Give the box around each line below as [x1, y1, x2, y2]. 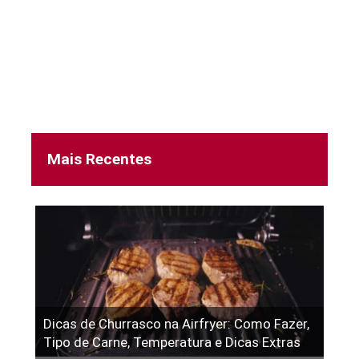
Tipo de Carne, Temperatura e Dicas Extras [43, 334, 301, 351]
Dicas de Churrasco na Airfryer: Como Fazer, [43, 316, 309, 333]
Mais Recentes [47, 150, 151, 169]
